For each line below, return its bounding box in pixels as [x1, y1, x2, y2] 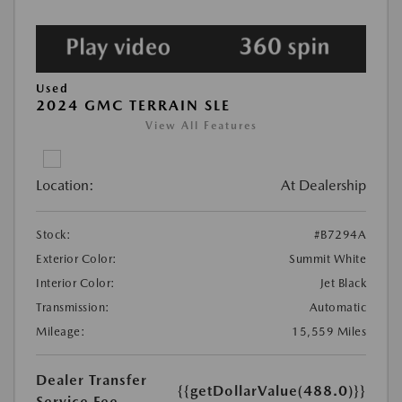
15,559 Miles [292, 324, 366, 338]
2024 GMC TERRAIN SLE [36, 96, 231, 114]
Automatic [309, 300, 366, 314]
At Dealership [281, 176, 366, 194]
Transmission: [36, 300, 110, 314]
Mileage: [36, 324, 85, 338]
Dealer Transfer [36, 371, 147, 389]
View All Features [144, 118, 258, 132]
